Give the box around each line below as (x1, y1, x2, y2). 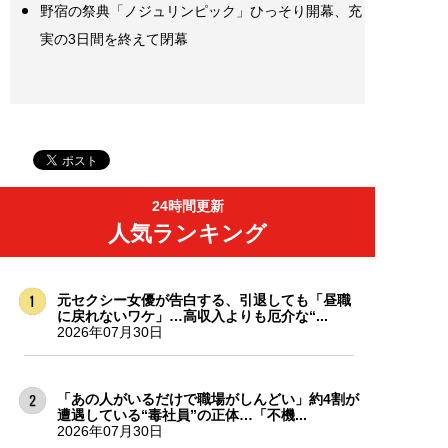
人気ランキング (108, 221, 267, 247)
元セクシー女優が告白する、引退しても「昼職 (56, 292, 351, 309)
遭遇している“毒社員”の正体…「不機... (56, 407, 307, 424)
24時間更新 (151, 198, 224, 215)
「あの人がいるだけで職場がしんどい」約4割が (56, 391, 359, 408)
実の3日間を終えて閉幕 (40, 31, 188, 48)
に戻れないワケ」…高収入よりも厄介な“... (56, 308, 328, 325)
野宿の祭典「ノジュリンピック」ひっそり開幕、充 (40, 3, 362, 20)
